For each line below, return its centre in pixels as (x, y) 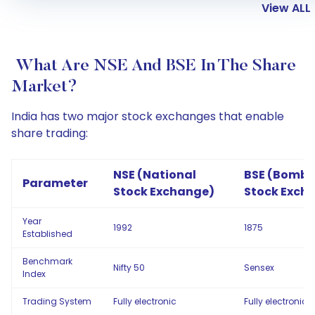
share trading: (50, 133)
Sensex (259, 268)
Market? (44, 87)
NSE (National (155, 175)
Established (47, 234)
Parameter (55, 183)
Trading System (57, 301)
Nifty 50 (129, 268)
